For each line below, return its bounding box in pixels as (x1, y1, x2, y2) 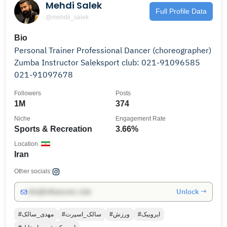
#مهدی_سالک (22, 211, 54, 218)
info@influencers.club (27, 188, 91, 196)
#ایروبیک (141, 211, 160, 218)
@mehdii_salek (46, 13, 89, 21)
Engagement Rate (116, 115, 166, 122)
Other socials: (14, 168, 52, 175)
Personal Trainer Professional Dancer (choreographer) (14, 45, 77, 55)
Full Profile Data (156, 7, 207, 15)
